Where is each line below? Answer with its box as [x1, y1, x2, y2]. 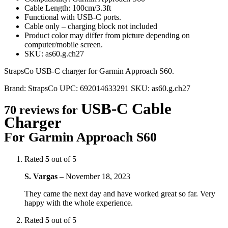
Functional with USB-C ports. [24, 12, 121, 21]
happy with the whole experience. [24, 198, 133, 207]
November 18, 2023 [66, 172, 130, 181]
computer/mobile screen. [24, 40, 103, 49]
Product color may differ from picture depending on [24, 31, 190, 40]
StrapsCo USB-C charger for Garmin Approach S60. [4, 66, 174, 75]
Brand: [4, 83, 28, 93]
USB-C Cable [81, 99, 172, 118]
